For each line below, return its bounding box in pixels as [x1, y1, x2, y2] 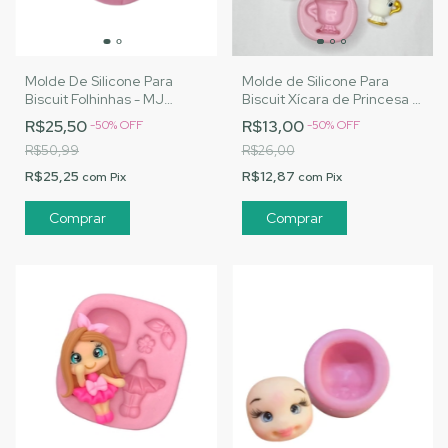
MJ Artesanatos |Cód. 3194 [241, 107, 417, 126]
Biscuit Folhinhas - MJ [25, 89, 164, 108]
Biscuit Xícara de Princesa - [241, 89, 418, 108]
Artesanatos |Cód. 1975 [25, 107, 175, 126]
